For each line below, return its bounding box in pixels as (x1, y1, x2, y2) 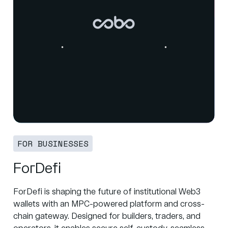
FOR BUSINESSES (17, 137, 89, 150)
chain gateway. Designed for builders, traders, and (13, 212, 201, 221)
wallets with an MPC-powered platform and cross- (13, 200, 205, 209)
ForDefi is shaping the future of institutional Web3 (13, 188, 201, 197)
